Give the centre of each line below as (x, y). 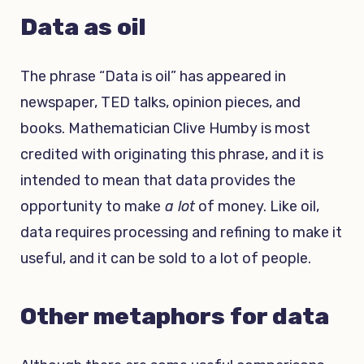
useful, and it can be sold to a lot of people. (166, 258)
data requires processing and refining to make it (181, 232)
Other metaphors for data (175, 316)
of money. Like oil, (257, 206)
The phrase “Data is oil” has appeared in (153, 76)
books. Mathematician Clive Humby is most (165, 128)
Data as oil (83, 26)
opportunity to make (91, 206)
